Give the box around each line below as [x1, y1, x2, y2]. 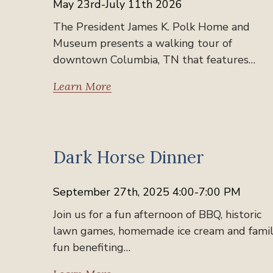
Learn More [53, 79, 112, 93]
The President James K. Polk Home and [53, 19, 250, 34]
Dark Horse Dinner [53, 146, 204, 168]
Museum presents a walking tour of [53, 35, 232, 51]
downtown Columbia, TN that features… [53, 52, 255, 67]
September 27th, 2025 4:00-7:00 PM [53, 184, 241, 199]
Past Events [72, 132, 118, 144]
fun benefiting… [53, 239, 130, 255]
